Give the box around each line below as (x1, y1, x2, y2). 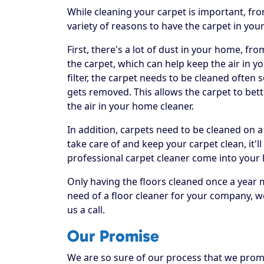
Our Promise (67, 226, 159, 246)
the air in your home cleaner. (67, 99, 194, 113)
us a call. (67, 203, 105, 216)
